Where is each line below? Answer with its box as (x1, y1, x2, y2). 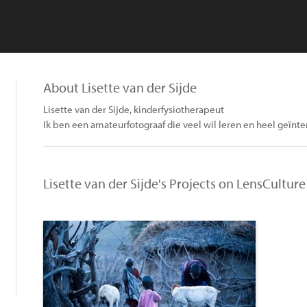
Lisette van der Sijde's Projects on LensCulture (43, 175, 306, 192)
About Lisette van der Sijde (43, 79, 197, 96)
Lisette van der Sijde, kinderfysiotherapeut (43, 103, 224, 116)
